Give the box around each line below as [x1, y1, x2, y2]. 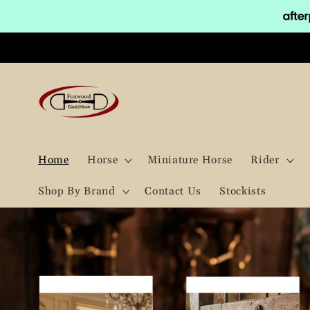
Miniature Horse [147, 153, 233, 167]
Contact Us [145, 185, 202, 199]
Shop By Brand [38, 185, 116, 199]
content [22, 16, 67, 31]
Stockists [219, 185, 266, 199]
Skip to [22, 3, 63, 18]
